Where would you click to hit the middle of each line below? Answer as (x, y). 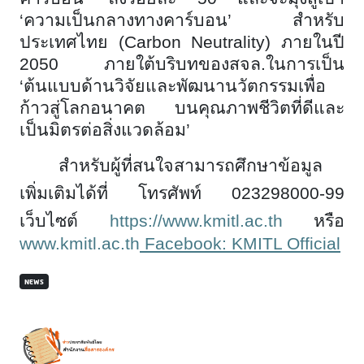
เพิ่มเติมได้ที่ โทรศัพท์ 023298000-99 (182, 194)
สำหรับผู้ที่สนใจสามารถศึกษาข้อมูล (191, 166)
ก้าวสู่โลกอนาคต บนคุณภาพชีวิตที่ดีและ (182, 108)
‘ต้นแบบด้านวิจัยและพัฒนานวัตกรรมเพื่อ (173, 87)
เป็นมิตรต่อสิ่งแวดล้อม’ (105, 130)
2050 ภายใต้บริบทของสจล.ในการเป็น (182, 65)
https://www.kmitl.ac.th (196, 221)
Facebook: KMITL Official (240, 244)
